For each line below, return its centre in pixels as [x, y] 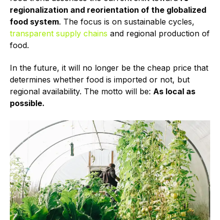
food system [34, 21]
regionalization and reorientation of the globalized [108, 10]
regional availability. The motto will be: [82, 92]
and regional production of [159, 33]
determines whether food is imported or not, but [100, 80]
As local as [174, 92]
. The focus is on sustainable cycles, [127, 21]
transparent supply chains [59, 33]
